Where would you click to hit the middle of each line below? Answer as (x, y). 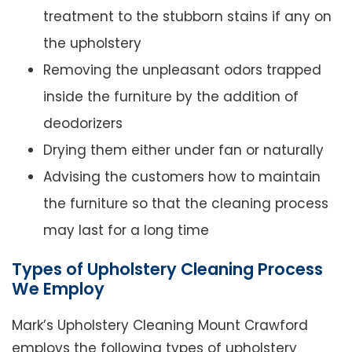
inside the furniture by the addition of (171, 96)
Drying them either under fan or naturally (183, 150)
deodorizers (83, 123)
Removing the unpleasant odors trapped (182, 70)
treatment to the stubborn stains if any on (187, 16)
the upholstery (92, 43)
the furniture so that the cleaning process (186, 203)
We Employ (58, 288)
